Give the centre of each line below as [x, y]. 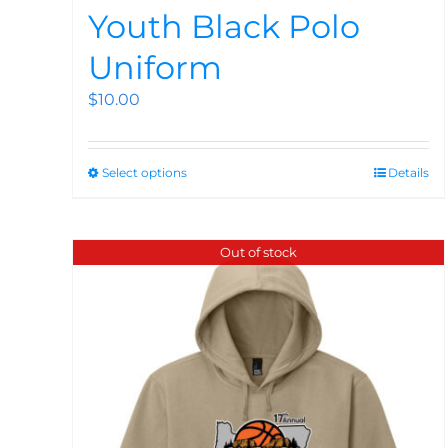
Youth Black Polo [224, 27]
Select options [144, 173]
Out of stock [259, 252]
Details [409, 173]
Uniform [155, 68]
